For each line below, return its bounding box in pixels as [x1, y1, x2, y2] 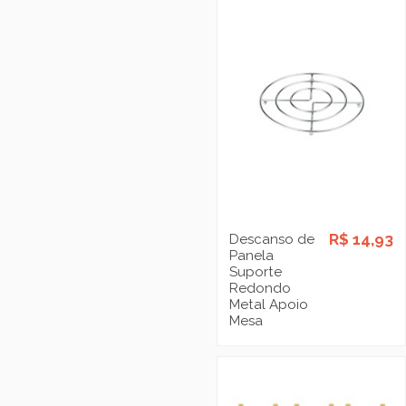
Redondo [228, 279, 291, 296]
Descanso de [228, 230, 314, 247]
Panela [228, 246, 274, 264]
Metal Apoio [228, 295, 308, 313]
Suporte [228, 263, 282, 280]
